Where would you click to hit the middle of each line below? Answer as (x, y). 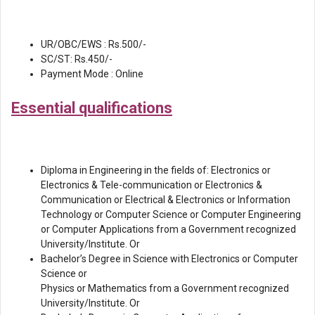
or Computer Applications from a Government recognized (168, 229)
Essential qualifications (92, 108)
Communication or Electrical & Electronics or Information (166, 199)
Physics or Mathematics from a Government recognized (165, 288)
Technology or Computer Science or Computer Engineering (171, 214)
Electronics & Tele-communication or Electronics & (152, 185)
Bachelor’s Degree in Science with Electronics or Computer (169, 258)
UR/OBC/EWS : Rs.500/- (94, 44)
